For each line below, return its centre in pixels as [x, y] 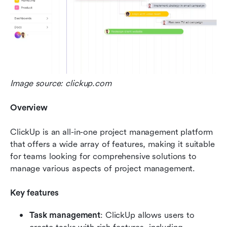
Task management [65, 215]
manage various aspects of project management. [103, 168]
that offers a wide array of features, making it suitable [112, 144]
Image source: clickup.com [61, 83]
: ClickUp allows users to [147, 215]
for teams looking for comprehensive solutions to [103, 156]
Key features [34, 193]
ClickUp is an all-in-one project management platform [112, 132]
